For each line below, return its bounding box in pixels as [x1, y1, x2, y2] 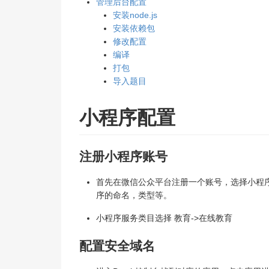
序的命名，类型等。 [96, 190, 172, 200]
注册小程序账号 [79, 149, 168, 163]
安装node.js [113, 10, 157, 20]
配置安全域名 [79, 238, 155, 253]
